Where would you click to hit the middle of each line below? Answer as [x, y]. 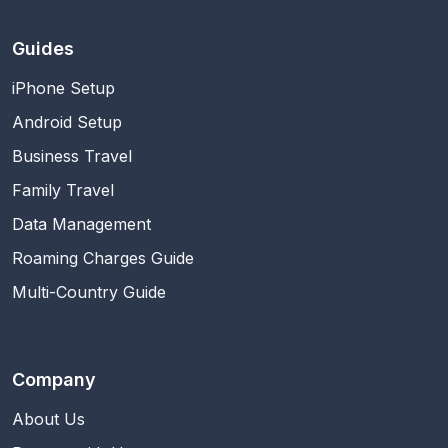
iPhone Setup [63, 87]
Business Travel [72, 155]
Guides [43, 48]
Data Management [81, 223]
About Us [48, 418]
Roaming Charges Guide [103, 257]
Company [54, 379]
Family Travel [63, 189]
